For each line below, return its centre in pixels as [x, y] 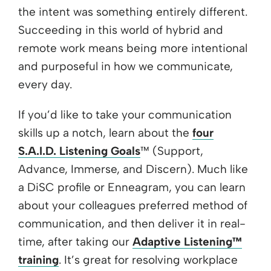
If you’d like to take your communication [125, 114]
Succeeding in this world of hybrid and [121, 30]
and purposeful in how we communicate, [126, 66]
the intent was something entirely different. [133, 11]
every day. [45, 84]
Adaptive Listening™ [187, 241]
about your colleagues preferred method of [133, 205]
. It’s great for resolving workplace [148, 260]
